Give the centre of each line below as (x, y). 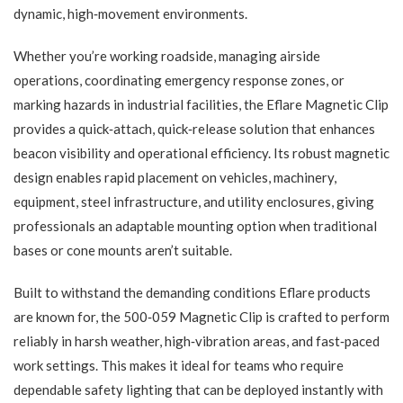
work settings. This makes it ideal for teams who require (179, 366)
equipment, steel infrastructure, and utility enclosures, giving (194, 202)
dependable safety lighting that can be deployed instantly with (198, 390)
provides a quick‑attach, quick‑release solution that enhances (194, 129)
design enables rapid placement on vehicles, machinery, (175, 178)
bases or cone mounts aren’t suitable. (123, 251)
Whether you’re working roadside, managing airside (167, 56)
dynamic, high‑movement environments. (130, 14)
